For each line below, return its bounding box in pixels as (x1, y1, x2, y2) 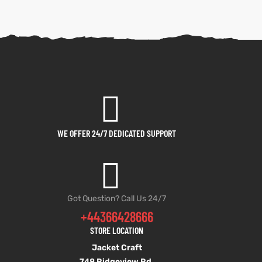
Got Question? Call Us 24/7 (67, 194, 167, 204)
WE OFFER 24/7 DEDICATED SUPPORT (57, 127, 177, 139)
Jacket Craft (91, 243, 142, 253)
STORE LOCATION (90, 225, 144, 236)
